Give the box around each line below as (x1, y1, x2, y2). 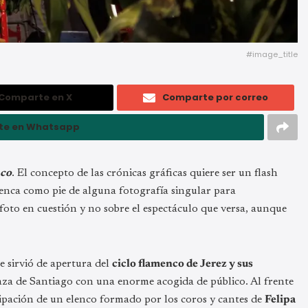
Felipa (265, 294, 296, 305)
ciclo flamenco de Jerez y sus (112, 258, 253, 269)
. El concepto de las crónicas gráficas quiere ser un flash (12, 167, 278, 179)
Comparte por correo (162, 90, 269, 104)
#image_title (246, 48, 298, 60)
